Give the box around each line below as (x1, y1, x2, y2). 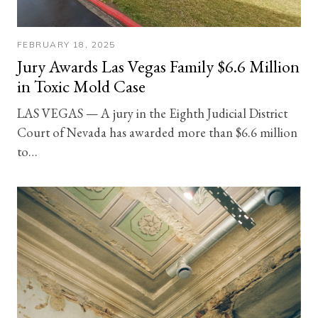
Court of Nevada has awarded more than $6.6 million (17, 124, 297, 141)
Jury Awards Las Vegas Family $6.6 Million (17, 55, 300, 78)
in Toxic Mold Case (17, 75, 146, 98)
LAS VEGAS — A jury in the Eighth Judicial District (17, 104, 287, 122)
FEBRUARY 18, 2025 (17, 39, 116, 50)
